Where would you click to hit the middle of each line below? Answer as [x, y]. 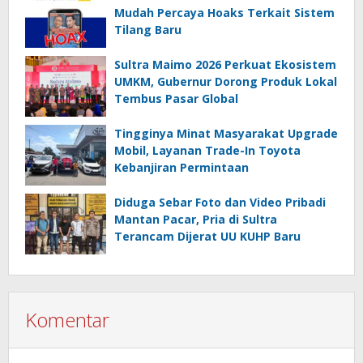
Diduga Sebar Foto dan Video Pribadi [220, 202]
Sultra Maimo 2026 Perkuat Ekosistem [225, 64]
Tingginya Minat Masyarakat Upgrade [226, 133]
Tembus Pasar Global [176, 98]
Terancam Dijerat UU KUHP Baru [207, 236]
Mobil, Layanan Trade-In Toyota [207, 150]
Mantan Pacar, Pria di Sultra [196, 219]
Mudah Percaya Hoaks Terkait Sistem [224, 12]
